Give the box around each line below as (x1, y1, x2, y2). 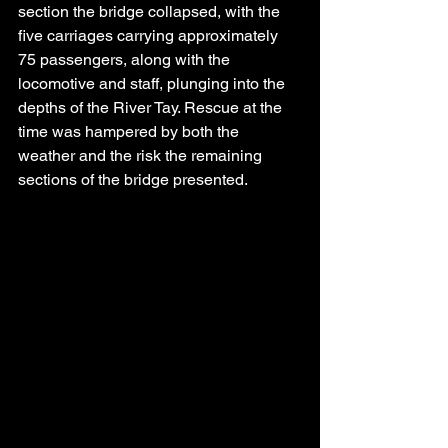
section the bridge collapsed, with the (18, 2, 284, 22)
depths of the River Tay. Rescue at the (18, 98, 286, 118)
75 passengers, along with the (18, 50, 234, 70)
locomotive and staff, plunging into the (18, 74, 289, 94)
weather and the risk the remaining (18, 146, 266, 166)
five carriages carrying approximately (18, 26, 282, 46)
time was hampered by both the (18, 122, 243, 142)
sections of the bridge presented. (18, 170, 248, 190)
